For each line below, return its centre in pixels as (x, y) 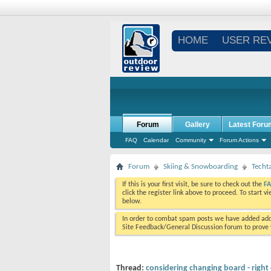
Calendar (156, 140)
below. (132, 201)
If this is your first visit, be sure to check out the (193, 184)
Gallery (197, 125)
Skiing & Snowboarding (201, 167)
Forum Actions (239, 140)
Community (191, 140)
